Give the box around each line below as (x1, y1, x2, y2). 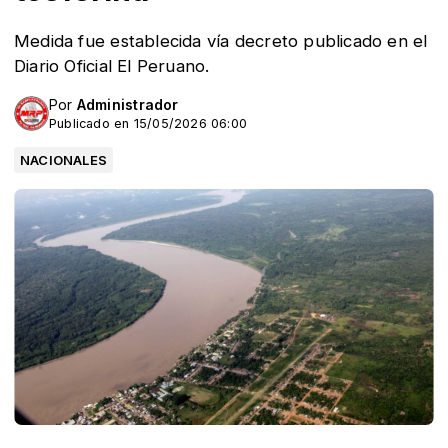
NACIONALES (20, 152, 108, 168)
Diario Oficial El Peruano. (14, 56, 210, 76)
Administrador (76, 96, 179, 113)
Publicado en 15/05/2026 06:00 (49, 116, 248, 131)
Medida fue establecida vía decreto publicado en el (14, 31, 428, 51)
